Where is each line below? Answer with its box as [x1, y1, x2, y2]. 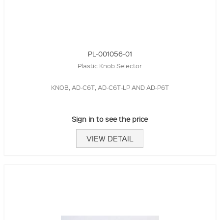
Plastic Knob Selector [78, 61, 142, 70]
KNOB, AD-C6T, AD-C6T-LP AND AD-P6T [51, 82, 169, 91]
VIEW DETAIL [86, 133, 134, 143]
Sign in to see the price [72, 114, 148, 123]
